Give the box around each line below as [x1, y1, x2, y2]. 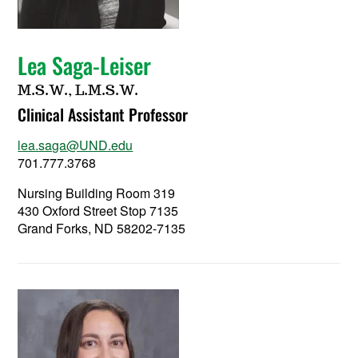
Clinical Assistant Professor [18, 101, 189, 126]
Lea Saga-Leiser [18, 48, 152, 82]
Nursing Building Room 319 [18, 183, 176, 202]
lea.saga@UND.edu [18, 135, 133, 154]
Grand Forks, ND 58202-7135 [18, 218, 186, 237]
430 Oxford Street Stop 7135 [18, 201, 179, 220]
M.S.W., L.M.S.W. [18, 83, 139, 98]
